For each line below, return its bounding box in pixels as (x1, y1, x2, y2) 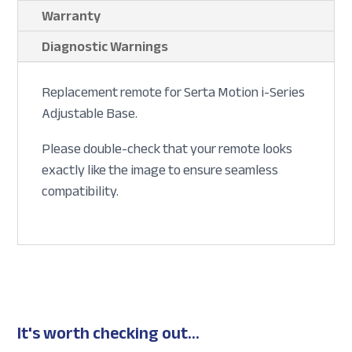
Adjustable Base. (42, 100, 138, 127)
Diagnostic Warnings (42, 33, 169, 60)
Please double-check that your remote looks (42, 135, 293, 163)
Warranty (42, 2, 101, 30)
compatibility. (42, 178, 119, 205)
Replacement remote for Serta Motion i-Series (42, 79, 306, 106)
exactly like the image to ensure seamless (42, 156, 279, 184)
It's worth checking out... (17, 317, 200, 350)
